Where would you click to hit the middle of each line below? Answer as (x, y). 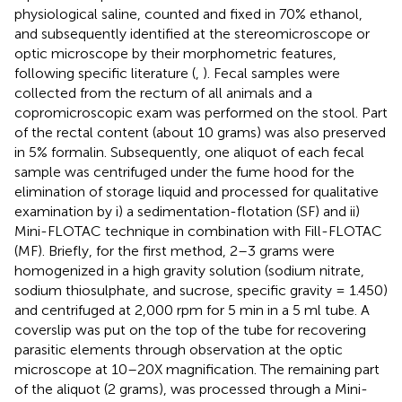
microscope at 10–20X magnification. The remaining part (197, 369)
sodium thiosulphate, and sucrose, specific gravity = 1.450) (201, 290)
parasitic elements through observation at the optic (179, 349)
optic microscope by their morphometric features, (175, 53)
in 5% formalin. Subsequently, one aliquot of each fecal (189, 152)
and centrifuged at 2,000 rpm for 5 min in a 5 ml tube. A (192, 310)
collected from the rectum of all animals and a (163, 92)
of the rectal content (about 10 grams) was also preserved (200, 132)
